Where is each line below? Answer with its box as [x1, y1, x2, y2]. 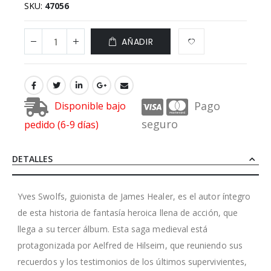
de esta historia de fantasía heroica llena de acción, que [18, 206, 238, 218]
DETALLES [12, 152, 53, 165]
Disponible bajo [54, 99, 126, 113]
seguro [142, 116, 178, 131]
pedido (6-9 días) [24, 117, 99, 131]
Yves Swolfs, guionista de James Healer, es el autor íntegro [18, 190, 251, 202]
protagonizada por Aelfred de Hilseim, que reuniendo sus [18, 239, 243, 251]
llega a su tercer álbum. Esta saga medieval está [18, 223, 208, 235]
